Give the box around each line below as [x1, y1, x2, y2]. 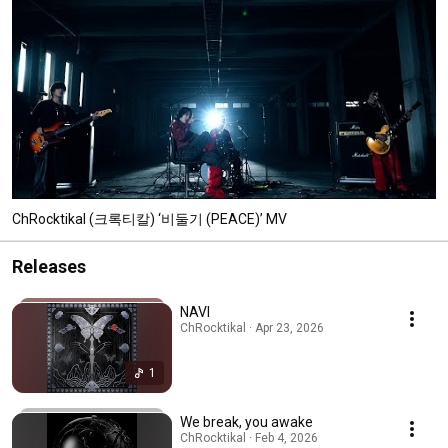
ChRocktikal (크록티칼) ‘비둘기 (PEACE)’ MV [12, 210, 287, 227]
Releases [12, 255, 86, 277]
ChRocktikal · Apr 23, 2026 [180, 320, 324, 335]
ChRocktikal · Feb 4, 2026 [180, 430, 318, 445]
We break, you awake [180, 413, 313, 430]
